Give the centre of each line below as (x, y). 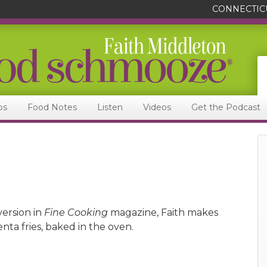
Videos (157, 107)
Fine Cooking (76, 212)
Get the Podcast (226, 107)
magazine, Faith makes (163, 212)
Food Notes (52, 107)
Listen (110, 107)
